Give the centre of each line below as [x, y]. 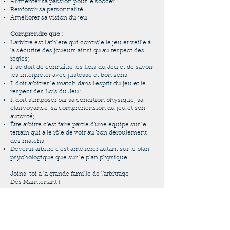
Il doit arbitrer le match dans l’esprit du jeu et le [78, 84]
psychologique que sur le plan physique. [70, 158]
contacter [76, 200]
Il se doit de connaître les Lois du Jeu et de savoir [82, 67]
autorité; [23, 117]
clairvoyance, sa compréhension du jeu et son [78, 108]
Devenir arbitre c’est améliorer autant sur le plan [80, 149]
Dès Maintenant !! [36, 182]
